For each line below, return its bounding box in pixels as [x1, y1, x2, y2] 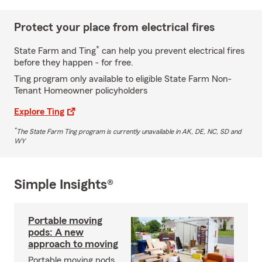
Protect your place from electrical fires [14, 21, 215, 33]
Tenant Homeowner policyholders [14, 85, 147, 95]
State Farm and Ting [14, 46, 96, 56]
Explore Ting [14, 106, 64, 116]
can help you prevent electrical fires [99, 46, 244, 56]
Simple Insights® [14, 177, 113, 192]
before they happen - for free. [14, 57, 133, 67]
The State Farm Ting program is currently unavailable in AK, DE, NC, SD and [16, 127, 242, 135]
